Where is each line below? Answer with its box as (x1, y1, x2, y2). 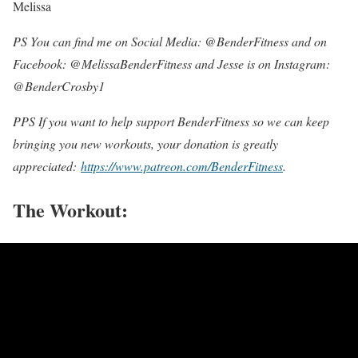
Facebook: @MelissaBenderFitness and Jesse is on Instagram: (13, 54, 330, 72)
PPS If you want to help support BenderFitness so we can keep (13, 112, 329, 129)
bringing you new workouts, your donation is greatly (13, 134, 278, 152)
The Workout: (13, 195, 128, 224)
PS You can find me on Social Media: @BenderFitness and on (13, 32, 327, 50)
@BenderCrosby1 (13, 77, 105, 94)
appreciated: (13, 157, 81, 174)
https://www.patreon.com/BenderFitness (81, 157, 283, 174)
